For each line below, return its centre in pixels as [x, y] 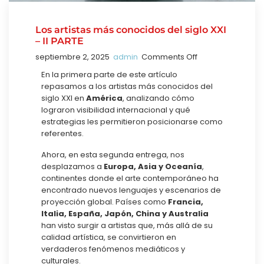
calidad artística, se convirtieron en [109, 237]
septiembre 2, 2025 [72, 57]
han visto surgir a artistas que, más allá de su [127, 226]
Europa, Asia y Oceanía [153, 167]
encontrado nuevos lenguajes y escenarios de [131, 190]
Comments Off [169, 57]
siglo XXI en [64, 98]
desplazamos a [72, 167]
